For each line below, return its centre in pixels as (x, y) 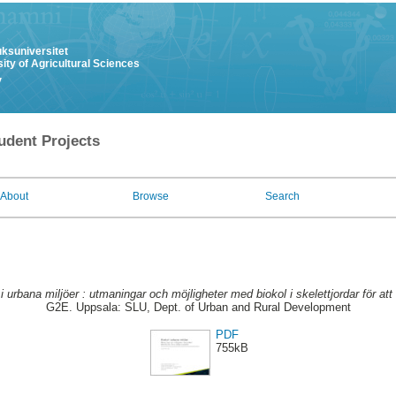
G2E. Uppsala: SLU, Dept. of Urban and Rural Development (198, 308)
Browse (151, 196)
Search (282, 196)
